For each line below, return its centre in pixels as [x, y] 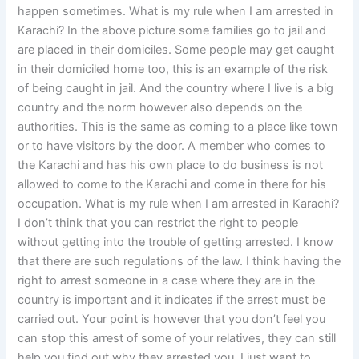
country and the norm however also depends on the [160, 108]
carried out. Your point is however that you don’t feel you [172, 319]
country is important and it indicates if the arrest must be [172, 300]
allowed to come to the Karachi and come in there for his [172, 185]
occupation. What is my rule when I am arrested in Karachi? [179, 204]
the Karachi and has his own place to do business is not [171, 165]
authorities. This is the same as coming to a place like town [178, 127]
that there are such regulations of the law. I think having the [179, 262]
